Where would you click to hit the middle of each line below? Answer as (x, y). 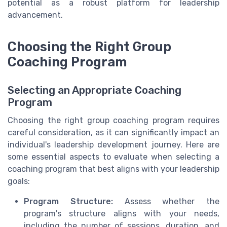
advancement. (35, 15)
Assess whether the (166, 202)
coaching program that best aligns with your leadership (113, 169)
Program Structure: (68, 202)
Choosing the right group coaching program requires (113, 121)
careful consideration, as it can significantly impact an (113, 133)
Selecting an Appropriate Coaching (94, 90)
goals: (19, 181)
